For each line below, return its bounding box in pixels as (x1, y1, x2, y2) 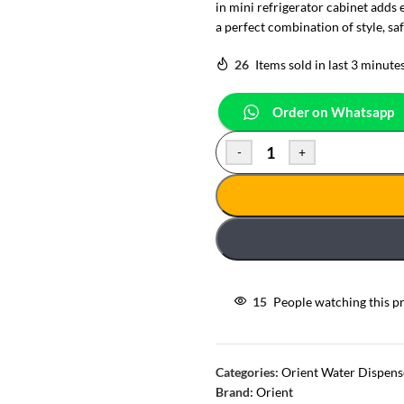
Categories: (216, 364, 279, 380)
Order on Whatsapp (272, 104, 394, 120)
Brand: (216, 384, 256, 399)
